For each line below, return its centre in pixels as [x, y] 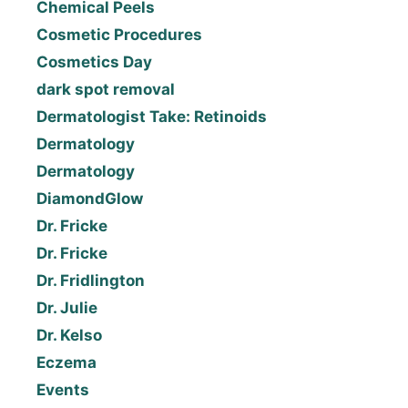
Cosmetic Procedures [119, 35]
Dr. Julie [67, 308]
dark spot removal [106, 90]
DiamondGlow [90, 199]
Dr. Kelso [69, 336]
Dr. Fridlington [91, 281]
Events [63, 390]
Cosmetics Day [94, 62]
